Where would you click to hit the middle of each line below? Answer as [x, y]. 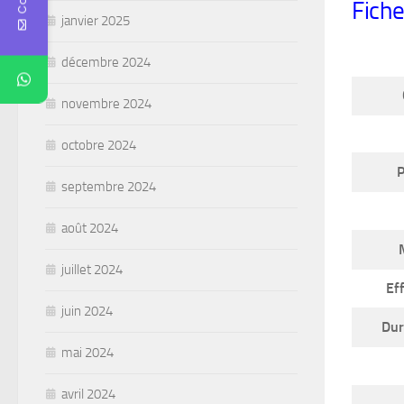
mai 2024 [87, 353]
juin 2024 [87, 312]
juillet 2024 [92, 270]
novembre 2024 [106, 104]
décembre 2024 [106, 63]
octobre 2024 [99, 146]
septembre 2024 [109, 187]
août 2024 [90, 229]
